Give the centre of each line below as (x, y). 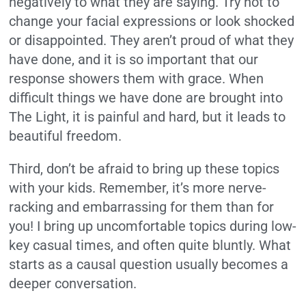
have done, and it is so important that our (134, 59)
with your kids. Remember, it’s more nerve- (138, 187)
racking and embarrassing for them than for (142, 207)
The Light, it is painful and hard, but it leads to (148, 116)
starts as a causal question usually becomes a (149, 264)
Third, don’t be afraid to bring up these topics (144, 168)
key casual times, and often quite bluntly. (133, 245)
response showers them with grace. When (137, 78)
